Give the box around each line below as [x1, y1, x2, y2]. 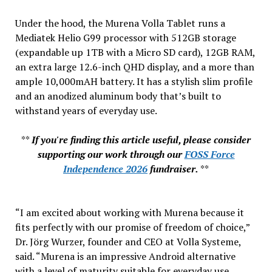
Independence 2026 [63, 161, 148, 175]
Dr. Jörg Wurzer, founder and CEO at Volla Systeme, [15, 234, 241, 248]
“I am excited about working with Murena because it [15, 205, 244, 219]
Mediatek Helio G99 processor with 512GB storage [15, 30, 236, 44]
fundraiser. [148, 161, 199, 175]
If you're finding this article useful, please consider [32, 132, 251, 146]
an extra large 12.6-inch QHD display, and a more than [15, 59, 254, 73]
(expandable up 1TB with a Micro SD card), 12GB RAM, [15, 45, 255, 59]
